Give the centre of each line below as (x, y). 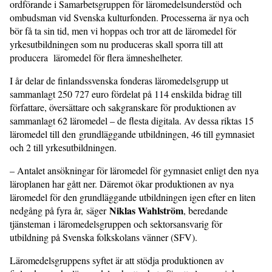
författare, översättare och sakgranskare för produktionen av (123, 107)
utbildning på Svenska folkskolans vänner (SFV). (107, 237)
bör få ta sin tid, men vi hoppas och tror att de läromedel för (123, 31)
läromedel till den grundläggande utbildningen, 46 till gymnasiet (132, 134)
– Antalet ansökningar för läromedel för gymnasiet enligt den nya (134, 171)
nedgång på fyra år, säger (59, 211)
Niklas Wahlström (146, 211)
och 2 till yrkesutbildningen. (65, 148)
